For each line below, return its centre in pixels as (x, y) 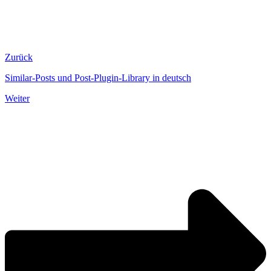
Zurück (19, 57)
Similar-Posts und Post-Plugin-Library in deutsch (98, 77)
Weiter (17, 98)
